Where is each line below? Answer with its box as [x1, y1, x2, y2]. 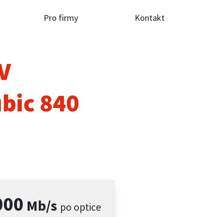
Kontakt [134, 12, 165, 23]
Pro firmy [44, 12, 78, 23]
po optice [60, 201, 102, 214]
